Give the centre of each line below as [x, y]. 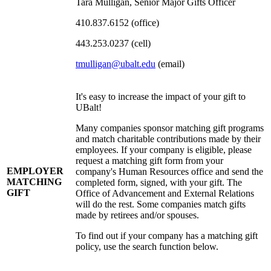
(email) [170, 64]
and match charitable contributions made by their [168, 139]
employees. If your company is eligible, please [164, 150]
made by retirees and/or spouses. [137, 215]
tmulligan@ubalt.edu [116, 64]
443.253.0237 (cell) [113, 44]
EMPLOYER [35, 171]
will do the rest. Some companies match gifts [161, 204]
